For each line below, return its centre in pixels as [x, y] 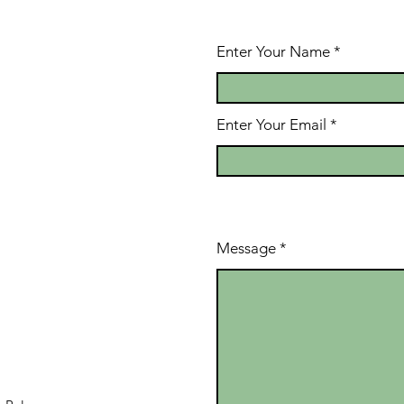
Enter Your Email [271, 124]
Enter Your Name [275, 51]
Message [246, 248]
